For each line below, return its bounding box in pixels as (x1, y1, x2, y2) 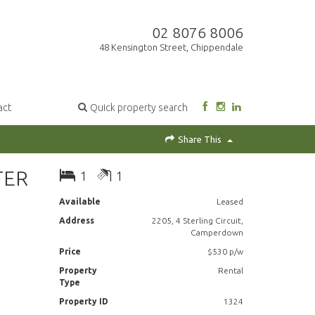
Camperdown (190, 228, 243, 238)
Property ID (58, 297, 108, 307)
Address (58, 216, 94, 226)
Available (58, 197, 101, 207)
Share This (176, 134, 224, 145)
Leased (216, 197, 243, 207)
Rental (217, 266, 243, 276)
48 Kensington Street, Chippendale (99, 42, 243, 53)
